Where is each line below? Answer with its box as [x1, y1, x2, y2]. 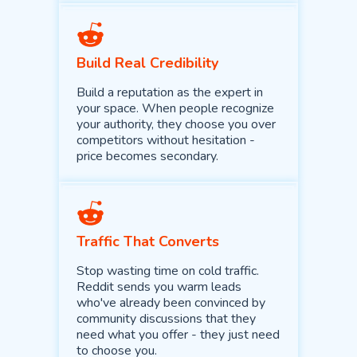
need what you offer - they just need [76, 326, 280, 343]
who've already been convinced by [76, 294, 265, 312]
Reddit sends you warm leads [76, 278, 241, 296]
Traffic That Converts [76, 232, 219, 251]
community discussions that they [76, 310, 256, 328]
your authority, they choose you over [76, 116, 276, 133]
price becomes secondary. [76, 147, 218, 165]
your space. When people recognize [76, 100, 274, 117]
